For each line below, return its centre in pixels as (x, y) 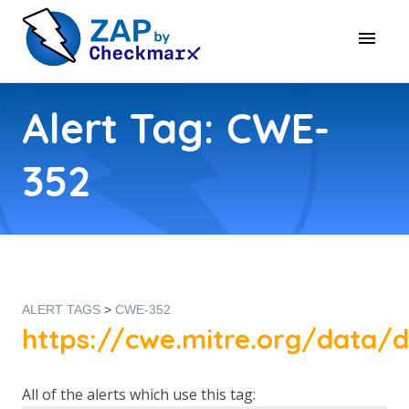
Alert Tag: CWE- (176, 128)
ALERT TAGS (61, 309)
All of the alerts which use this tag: (139, 394)
